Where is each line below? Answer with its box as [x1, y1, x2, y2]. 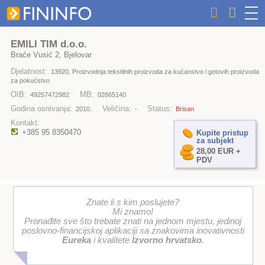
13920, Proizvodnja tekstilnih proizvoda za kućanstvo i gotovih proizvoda [51, 68, 260, 76]
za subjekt [196, 135, 234, 145]
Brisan [176, 105, 195, 113]
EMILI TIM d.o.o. [10, 38, 87, 50]
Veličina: [102, 104, 131, 114]
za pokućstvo [10, 77, 50, 85]
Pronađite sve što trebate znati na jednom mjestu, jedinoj [24, 216, 242, 227]
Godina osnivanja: [10, 104, 72, 114]
